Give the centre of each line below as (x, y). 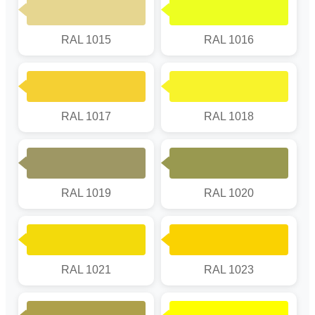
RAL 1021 (86, 269)
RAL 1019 (86, 193)
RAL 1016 (229, 39)
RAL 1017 (86, 116)
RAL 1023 (229, 269)
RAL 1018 (229, 116)
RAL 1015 (86, 39)
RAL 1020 (229, 193)
